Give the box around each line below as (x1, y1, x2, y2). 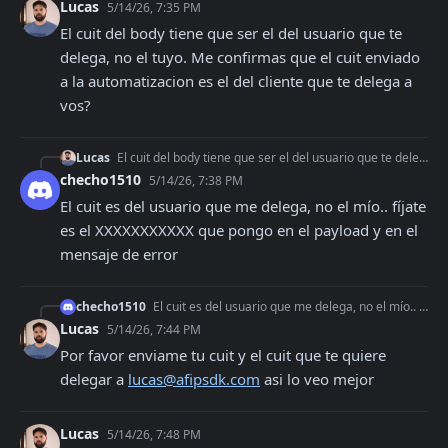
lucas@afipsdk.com (128, 369, 260, 389)
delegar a (60, 369, 128, 389)
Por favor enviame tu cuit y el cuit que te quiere (60, 345, 386, 365)
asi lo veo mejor (260, 369, 374, 389)
